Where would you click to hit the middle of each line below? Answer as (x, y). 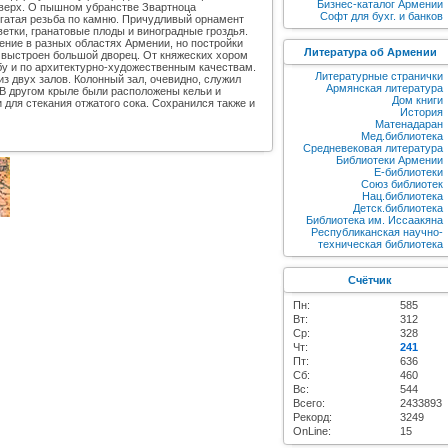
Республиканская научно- (377, 232)
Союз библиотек (402, 184)
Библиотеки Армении (389, 160)
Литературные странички (379, 76)
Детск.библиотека (398, 208)
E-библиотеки (408, 172)
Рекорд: (312, 417)
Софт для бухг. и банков (381, 16)
